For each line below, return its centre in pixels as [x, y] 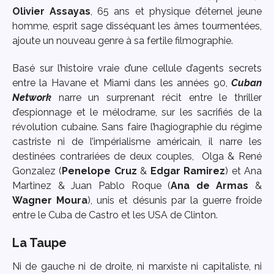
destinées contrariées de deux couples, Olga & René [137, 157]
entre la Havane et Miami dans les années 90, [122, 83]
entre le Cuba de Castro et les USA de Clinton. [115, 215]
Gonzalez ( [37, 171]
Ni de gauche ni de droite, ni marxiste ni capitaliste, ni [137, 266]
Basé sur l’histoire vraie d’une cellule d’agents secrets [137, 68]
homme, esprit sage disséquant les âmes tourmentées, [137, 26]
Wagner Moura [50, 201]
